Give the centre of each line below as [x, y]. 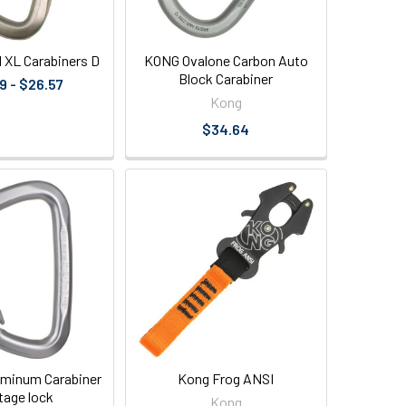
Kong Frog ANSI [226, 379]
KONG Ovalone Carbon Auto [226, 61]
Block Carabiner [226, 79]
